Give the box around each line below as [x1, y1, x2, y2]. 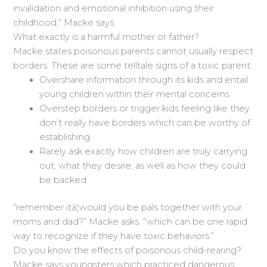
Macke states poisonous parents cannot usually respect [13, 46, 254, 57]
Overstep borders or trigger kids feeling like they [39, 103, 250, 114]
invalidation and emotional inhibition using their [13, 3, 215, 14]
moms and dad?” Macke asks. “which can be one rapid [13, 216, 248, 228]
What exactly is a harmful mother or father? [13, 32, 200, 43]
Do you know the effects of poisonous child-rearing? [13, 245, 242, 256]
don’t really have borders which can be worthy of [39, 117, 251, 129]
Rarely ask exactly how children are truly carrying [39, 146, 248, 157]
